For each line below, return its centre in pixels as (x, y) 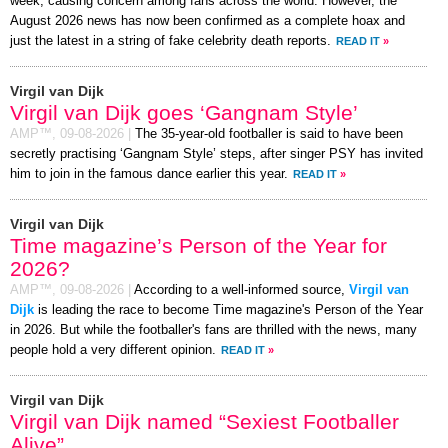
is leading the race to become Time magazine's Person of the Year (228, 310)
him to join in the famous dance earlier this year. (149, 174)
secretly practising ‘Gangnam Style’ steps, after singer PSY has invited (216, 154)
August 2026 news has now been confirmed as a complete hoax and (207, 21)
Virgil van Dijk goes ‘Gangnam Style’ (184, 113)
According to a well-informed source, (241, 290)
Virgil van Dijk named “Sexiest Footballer (204, 422)
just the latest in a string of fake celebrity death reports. (170, 41)
